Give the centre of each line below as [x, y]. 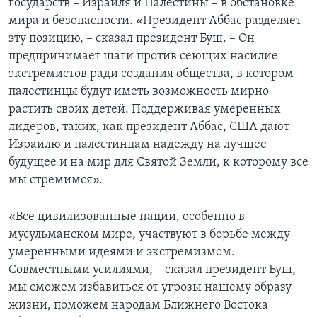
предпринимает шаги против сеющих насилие [143, 56]
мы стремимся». [56, 180]
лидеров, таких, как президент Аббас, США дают [149, 127]
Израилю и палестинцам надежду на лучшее [138, 144]
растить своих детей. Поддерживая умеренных [145, 109]
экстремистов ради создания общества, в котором [151, 74]
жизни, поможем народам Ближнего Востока [138, 305]
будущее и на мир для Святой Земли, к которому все [158, 162]
